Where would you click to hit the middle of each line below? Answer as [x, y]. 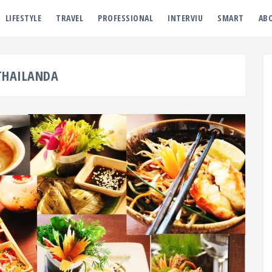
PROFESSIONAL [125, 18]
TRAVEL [70, 18]
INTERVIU [185, 18]
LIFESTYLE [23, 18]
